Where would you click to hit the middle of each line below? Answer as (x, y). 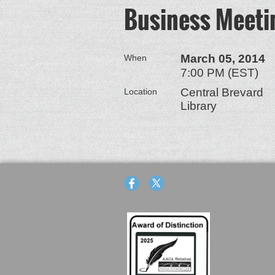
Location (141, 91)
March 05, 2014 (223, 59)
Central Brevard (222, 92)
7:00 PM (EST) (219, 73)
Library (199, 106)
